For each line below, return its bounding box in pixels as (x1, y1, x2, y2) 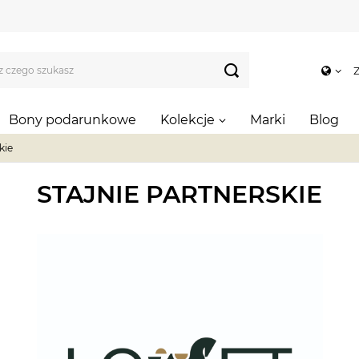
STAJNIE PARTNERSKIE (37, 179, 322, 209)
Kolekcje (160, 112, 215, 127)
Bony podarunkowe (9, 112, 136, 127)
